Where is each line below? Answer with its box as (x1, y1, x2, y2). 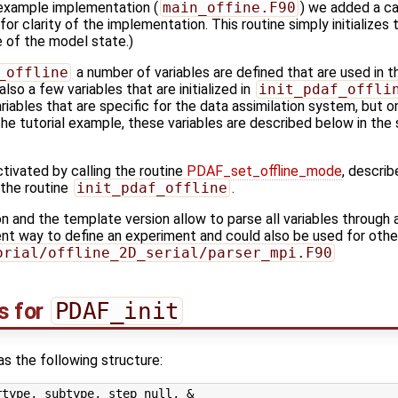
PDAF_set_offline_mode (187, 162, 342, 179)
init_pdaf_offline (76, 179, 227, 196)
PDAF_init (54, 297, 179, 324)
